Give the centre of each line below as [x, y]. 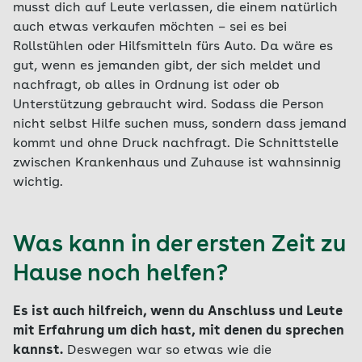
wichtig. [38, 183]
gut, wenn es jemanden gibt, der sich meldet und [167, 66]
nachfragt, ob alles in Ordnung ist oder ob [146, 86]
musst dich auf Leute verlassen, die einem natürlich [175, 8]
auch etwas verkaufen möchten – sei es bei [150, 27]
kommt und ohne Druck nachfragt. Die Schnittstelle [176, 144]
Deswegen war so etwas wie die [167, 351]
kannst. [38, 351]
